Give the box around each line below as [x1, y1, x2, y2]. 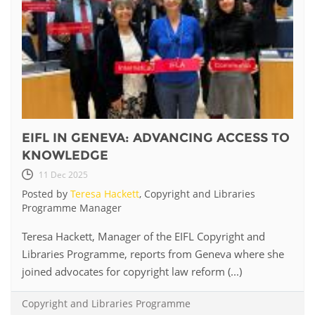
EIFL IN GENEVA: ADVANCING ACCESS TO [22, 129, 290, 146]
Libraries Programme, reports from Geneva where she [22, 246, 284, 261]
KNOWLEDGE [22, 147, 108, 163]
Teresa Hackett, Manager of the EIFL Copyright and [22, 229, 265, 243]
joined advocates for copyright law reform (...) [22, 264, 242, 278]
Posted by [22, 186, 70, 200]
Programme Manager [22, 200, 122, 214]
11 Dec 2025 [39, 168, 88, 181]
